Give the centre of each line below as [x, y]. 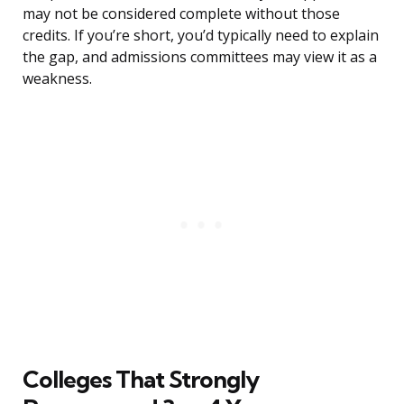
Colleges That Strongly [141, 380]
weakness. [57, 79]
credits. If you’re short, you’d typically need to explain [201, 36]
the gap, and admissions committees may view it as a [200, 57]
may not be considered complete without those [181, 14]
